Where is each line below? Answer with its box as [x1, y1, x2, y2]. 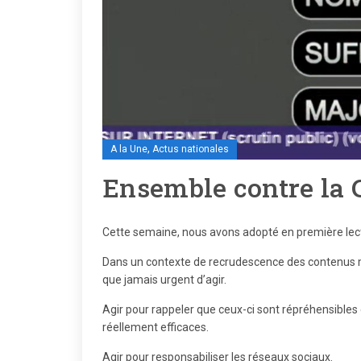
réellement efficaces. [102, 320, 209, 334]
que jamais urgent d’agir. [102, 272, 226, 286]
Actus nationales [152, 143, 229, 155]
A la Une [110, 143, 147, 155]
